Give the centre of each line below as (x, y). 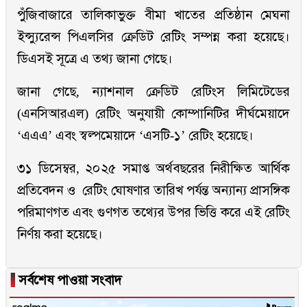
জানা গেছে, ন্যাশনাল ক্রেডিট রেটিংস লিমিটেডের (153, 92)
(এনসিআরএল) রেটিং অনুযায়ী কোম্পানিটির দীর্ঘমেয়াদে (153, 114)
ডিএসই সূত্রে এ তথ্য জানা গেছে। (95, 59)
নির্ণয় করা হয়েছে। (60, 234)
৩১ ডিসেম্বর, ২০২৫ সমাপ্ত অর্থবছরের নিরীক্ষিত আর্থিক (153, 169)
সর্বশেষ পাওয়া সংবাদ (69, 280)
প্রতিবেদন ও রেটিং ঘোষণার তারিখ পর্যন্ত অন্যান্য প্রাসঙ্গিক (153, 191)
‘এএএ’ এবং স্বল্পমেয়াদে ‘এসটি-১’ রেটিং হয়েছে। (135, 136)
